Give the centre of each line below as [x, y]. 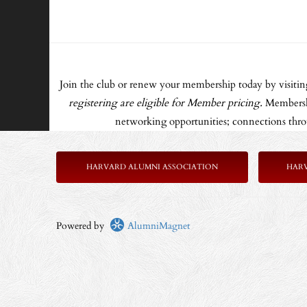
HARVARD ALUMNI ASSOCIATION [152, 167]
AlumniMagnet [157, 226]
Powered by [83, 226]
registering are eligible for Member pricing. [167, 103]
